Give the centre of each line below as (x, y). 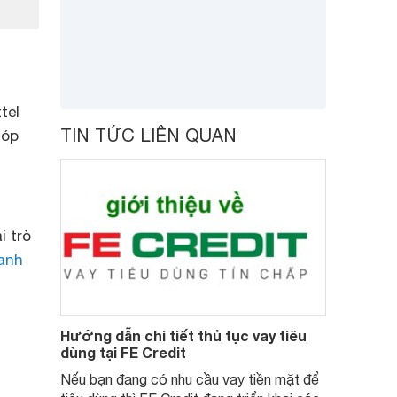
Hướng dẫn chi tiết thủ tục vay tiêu (183, 335)
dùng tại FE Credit (123, 352)
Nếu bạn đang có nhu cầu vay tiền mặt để (190, 379)
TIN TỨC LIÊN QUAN (148, 135)
